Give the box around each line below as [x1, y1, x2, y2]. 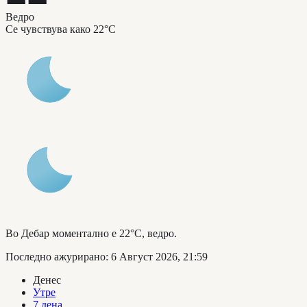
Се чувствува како [5, 23, 90, 35]
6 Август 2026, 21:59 [111, 250, 208, 262]
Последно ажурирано [5, 250, 106, 262]
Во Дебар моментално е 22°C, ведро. [5, 227, 177, 239]
